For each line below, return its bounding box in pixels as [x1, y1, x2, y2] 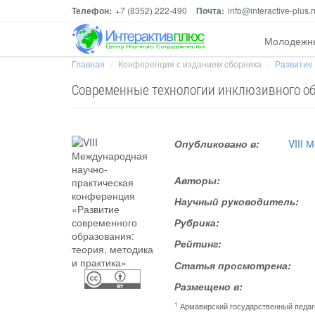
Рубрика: [174, 215, 220, 229]
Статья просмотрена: [174, 258, 292, 272]
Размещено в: [174, 279, 243, 293]
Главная [72, 58, 105, 70]
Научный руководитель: [174, 194, 300, 208]
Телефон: [72, 4, 112, 17]
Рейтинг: [174, 236, 222, 250]
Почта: [196, 4, 224, 17]
